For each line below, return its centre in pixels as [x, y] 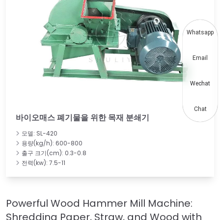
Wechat [200, 83]
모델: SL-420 [40, 133]
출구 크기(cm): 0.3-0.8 [54, 153]
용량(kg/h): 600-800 [52, 143]
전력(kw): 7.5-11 [43, 163]
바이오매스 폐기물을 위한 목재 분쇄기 [82, 117]
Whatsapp [200, 32]
